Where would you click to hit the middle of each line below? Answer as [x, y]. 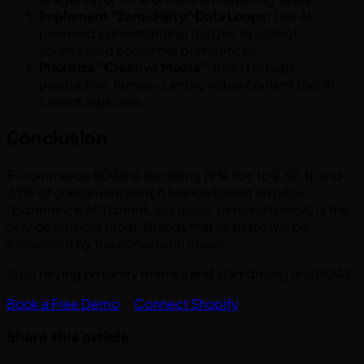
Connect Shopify [186, 304]
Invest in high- [255, 67]
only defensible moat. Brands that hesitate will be [158, 227]
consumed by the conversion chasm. [119, 244]
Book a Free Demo [63, 304]
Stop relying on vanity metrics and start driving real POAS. [181, 274]
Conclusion [57, 138]
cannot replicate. [92, 101]
